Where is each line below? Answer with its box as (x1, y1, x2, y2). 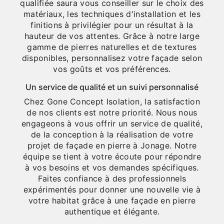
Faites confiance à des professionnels (37, 173, 186, 184)
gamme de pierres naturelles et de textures (27, 42, 197, 52)
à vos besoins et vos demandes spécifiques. (25, 162, 199, 173)
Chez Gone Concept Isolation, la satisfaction (23, 96, 200, 107)
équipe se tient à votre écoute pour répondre (22, 151, 201, 162)
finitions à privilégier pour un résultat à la (30, 20, 193, 30)
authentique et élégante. (64, 206, 160, 217)
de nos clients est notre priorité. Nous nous (26, 107, 197, 118)
